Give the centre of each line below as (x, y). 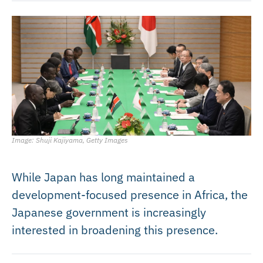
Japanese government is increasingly (109, 212)
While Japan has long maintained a (103, 177)
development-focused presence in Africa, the (130, 194)
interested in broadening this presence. (115, 230)
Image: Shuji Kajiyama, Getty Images (70, 140)
